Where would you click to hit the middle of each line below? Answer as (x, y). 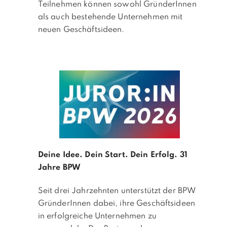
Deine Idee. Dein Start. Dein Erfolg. (109, 155)
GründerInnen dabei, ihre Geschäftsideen (116, 203)
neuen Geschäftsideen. (81, 30)
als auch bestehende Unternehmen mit (110, 17)
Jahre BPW (59, 167)
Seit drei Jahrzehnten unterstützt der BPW (117, 191)
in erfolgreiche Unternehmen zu (97, 216)
